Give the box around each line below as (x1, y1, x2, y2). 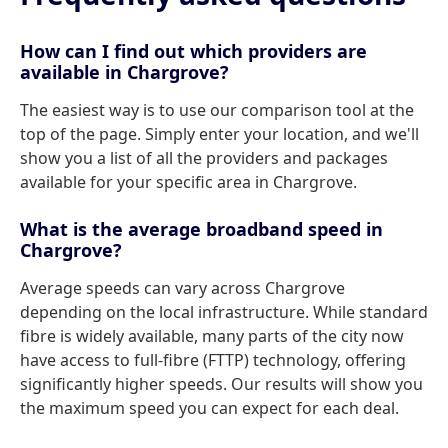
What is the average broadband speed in (20, 217, 383, 241)
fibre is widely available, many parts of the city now (20, 325, 404, 347)
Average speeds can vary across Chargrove (20, 277, 345, 299)
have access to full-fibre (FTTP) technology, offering (20, 349, 406, 371)
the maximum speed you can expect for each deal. (20, 397, 399, 419)
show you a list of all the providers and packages (20, 147, 388, 169)
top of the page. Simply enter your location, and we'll (20, 123, 419, 145)
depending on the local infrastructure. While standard (20, 301, 428, 323)
